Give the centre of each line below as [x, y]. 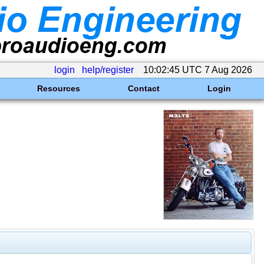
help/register [108, 70]
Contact [143, 88]
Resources [58, 88]
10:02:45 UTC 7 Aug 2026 [198, 70]
